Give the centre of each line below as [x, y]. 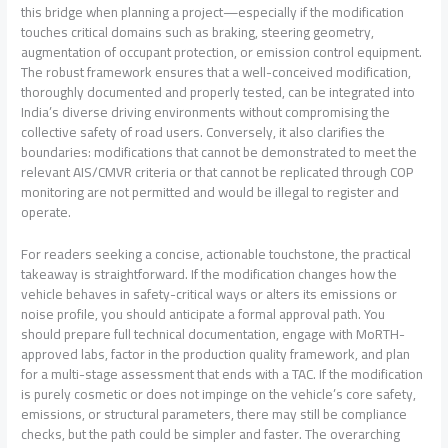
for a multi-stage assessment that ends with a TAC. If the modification [222, 373]
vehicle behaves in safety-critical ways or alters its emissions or [209, 293]
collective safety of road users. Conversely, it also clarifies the [203, 131]
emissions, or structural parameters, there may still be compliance [214, 413]
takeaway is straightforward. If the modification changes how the [209, 273]
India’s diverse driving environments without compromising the [206, 111]
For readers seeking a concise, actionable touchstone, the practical [216, 253]
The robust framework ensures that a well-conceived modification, [216, 71]
